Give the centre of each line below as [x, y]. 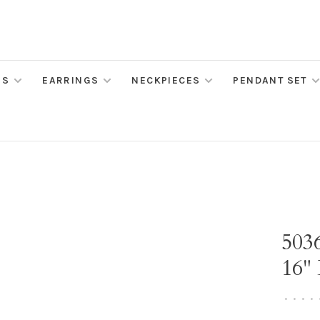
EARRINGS [71, 80]
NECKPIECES [166, 80]
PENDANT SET [270, 80]
